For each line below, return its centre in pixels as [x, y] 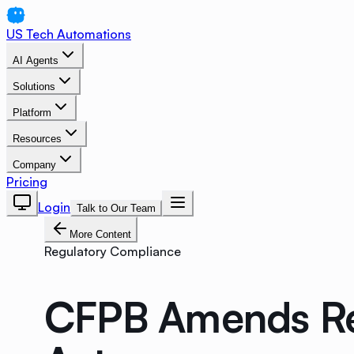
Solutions [34, 87]
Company [34, 165]
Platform [32, 113]
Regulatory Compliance [113, 251]
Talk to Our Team [116, 208]
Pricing [27, 182]
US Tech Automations [69, 34]
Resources [37, 139]
